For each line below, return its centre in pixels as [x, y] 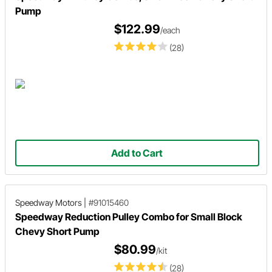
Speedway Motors [49, 202]
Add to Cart [137, 153]
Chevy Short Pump [57, 231]
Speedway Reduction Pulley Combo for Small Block [129, 217]
